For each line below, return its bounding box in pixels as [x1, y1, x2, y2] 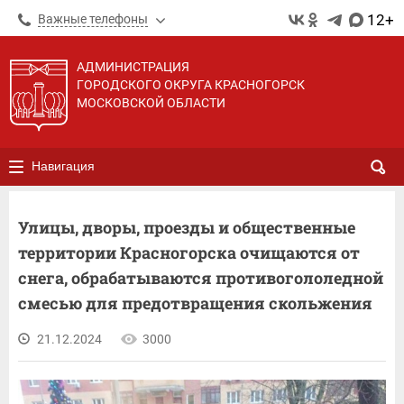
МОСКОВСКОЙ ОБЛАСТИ [77, 96, 225, 110]
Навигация [32, 159, 95, 173]
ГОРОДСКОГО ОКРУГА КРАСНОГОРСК [77, 78, 305, 92]
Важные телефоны [38, 12, 148, 26]
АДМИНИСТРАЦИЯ [77, 60, 189, 74]
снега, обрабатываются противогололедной [18, 267, 383, 289]
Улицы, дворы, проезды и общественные [18, 216, 355, 238]
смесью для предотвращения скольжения [18, 292, 376, 314]
